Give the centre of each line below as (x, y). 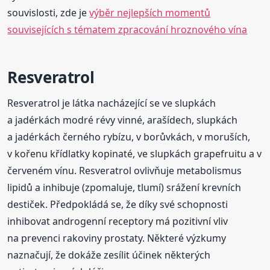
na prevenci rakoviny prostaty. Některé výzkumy (117, 238)
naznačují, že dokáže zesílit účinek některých (109, 255)
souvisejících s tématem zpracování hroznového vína (127, 30)
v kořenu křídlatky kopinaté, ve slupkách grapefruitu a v (135, 154)
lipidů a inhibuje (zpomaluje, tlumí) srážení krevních (124, 188)
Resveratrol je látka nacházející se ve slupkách (112, 103)
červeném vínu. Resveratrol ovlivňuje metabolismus (125, 171)
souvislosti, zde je (49, 13)
